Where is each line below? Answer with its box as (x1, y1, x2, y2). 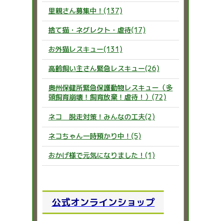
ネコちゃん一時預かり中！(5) (48, 131, 141, 141)
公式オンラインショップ (51, 196, 155, 209)
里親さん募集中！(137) (48, 6, 122, 16)
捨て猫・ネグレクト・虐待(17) (48, 25, 146, 35)
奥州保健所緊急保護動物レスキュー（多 (48, 83, 173, 93)
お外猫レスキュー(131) (48, 44, 122, 54)
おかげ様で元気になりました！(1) (48, 150, 155, 160)
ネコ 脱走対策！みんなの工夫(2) (48, 111, 155, 121)
